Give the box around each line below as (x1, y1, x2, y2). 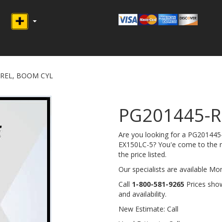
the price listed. (118, 150, 166, 160)
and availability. (118, 189, 166, 199)
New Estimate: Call (118, 204, 178, 214)
